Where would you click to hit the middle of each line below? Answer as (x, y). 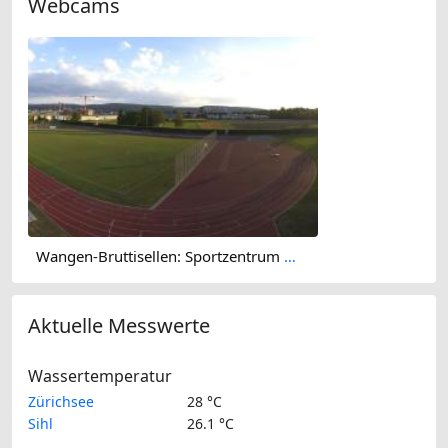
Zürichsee (61, 402)
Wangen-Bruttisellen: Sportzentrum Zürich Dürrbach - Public (290, 255)
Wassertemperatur (100, 376)
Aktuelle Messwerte (119, 326)
